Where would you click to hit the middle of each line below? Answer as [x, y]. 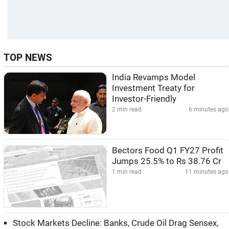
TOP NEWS [28, 58]
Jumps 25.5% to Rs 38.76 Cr [167, 161]
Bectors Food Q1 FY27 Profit [168, 151]
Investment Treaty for [153, 88]
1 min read [127, 172]
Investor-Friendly [144, 99]
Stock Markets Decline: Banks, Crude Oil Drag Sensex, [116, 223]
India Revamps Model [154, 77]
